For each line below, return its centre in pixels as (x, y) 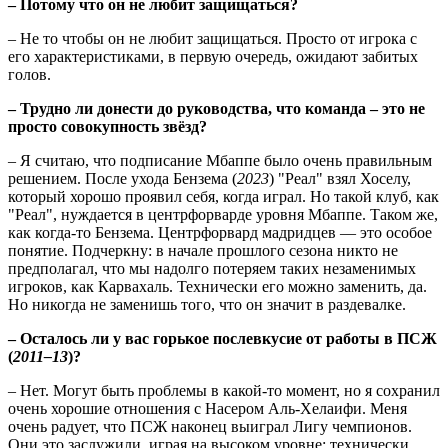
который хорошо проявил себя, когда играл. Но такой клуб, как (223, 197)
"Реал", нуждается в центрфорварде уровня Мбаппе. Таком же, (223, 215)
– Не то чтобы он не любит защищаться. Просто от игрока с (212, 39)
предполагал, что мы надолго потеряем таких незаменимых (212, 269)
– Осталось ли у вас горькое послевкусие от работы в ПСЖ (222, 339)
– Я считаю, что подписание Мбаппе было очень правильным (220, 161)
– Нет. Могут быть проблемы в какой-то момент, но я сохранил (224, 391)
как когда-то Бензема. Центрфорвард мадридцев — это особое (220, 233)
